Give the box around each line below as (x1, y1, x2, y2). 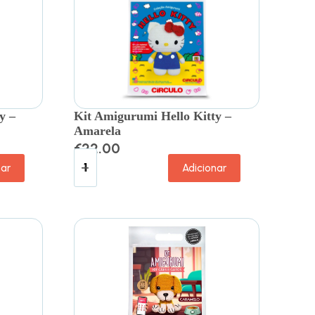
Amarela (74, 123, 122, 138)
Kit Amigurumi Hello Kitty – (74, 108, 232, 123)
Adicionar (182, 162, 227, 175)
